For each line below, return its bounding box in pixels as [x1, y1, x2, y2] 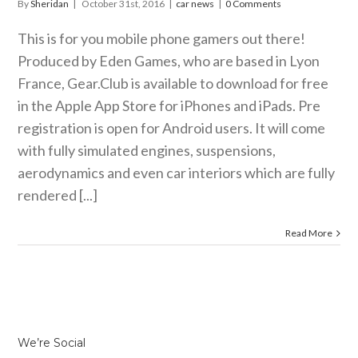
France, [18, 74, 68, 93]
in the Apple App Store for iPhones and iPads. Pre [18, 97, 321, 115]
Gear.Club [67, 74, 129, 93]
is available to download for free [129, 74, 329, 93]
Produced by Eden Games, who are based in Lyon [18, 52, 320, 70]
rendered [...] [18, 186, 98, 205]
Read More [284, 227, 332, 240]
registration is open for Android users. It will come [18, 119, 326, 137]
